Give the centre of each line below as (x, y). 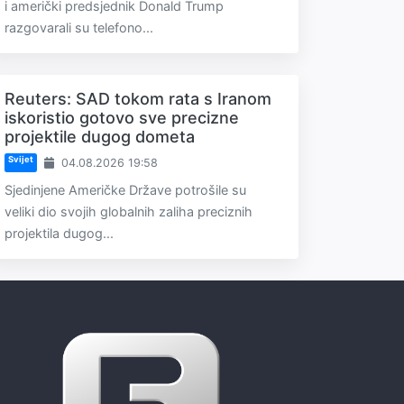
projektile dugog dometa (100, 137)
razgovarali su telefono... (79, 28)
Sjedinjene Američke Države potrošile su (125, 190)
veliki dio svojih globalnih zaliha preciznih (129, 211)
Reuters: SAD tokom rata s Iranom (138, 99)
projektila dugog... (59, 233)
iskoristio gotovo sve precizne (122, 118)
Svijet (20, 160)
